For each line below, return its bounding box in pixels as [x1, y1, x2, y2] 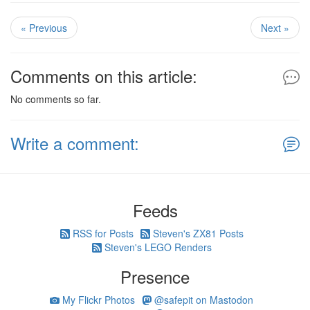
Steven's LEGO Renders [101, 240, 212, 255]
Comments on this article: [10, 64, 197, 89]
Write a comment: [10, 131, 139, 156]
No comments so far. [10, 92, 101, 107]
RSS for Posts [69, 226, 134, 241]
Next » [261, 21, 289, 35]
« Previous [21, 21, 67, 35]
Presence [120, 264, 190, 289]
